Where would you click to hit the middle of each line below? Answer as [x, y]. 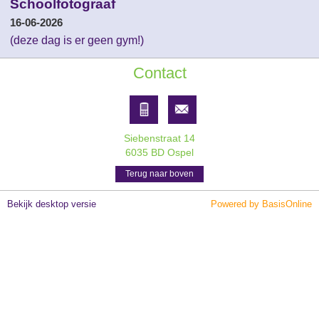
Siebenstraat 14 [159, 138]
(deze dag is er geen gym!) [77, 40]
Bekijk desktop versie [52, 204]
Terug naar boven [159, 174]
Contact [159, 73]
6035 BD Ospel [159, 152]
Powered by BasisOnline [261, 204]
